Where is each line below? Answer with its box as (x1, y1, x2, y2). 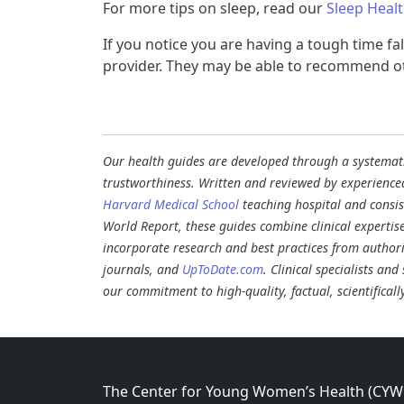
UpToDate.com (182, 261, 263, 279)
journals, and (103, 261, 182, 279)
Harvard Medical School (103, 196, 239, 214)
